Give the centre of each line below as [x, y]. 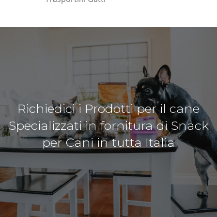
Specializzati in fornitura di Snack [108, 125]
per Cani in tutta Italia [108, 142]
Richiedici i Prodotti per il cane [108, 108]
